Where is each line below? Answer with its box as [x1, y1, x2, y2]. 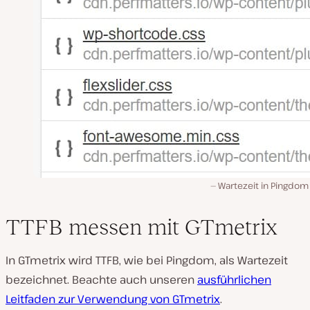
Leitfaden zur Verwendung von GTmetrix [6, 291, 220, 307]
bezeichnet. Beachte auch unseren [6, 271, 197, 287]
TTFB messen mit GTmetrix [6, 214, 277, 239]
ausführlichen [197, 271, 271, 287]
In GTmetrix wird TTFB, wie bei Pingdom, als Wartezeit [6, 252, 288, 268]
